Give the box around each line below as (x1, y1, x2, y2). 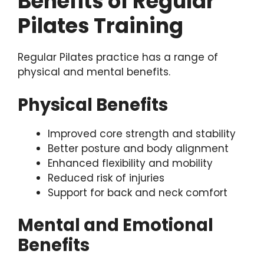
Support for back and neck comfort (48, 185, 227, 200)
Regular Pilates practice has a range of (18, 50, 218, 65)
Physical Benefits (18, 93, 168, 117)
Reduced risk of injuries (48, 170, 164, 185)
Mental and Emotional (18, 213, 213, 237)
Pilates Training (18, 11, 183, 41)
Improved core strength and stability (48, 126, 236, 141)
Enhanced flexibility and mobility (48, 156, 213, 170)
